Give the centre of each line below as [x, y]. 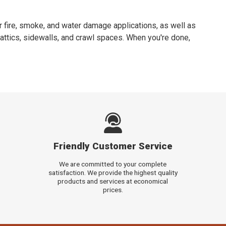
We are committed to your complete [113, 164]
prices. [113, 190]
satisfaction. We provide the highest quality [113, 173]
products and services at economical [113, 181]
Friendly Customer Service [113, 146]
